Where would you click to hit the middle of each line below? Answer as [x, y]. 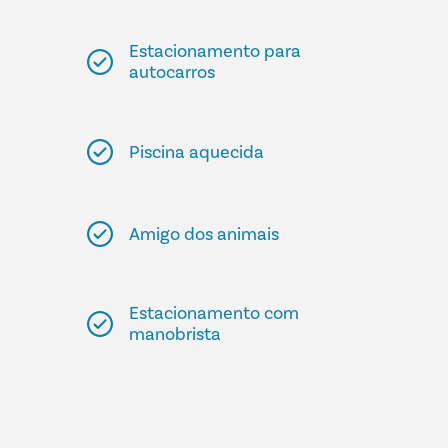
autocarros [171, 72]
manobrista [174, 334]
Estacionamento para [214, 51]
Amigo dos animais [203, 233]
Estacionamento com [213, 313]
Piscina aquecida [196, 151]
